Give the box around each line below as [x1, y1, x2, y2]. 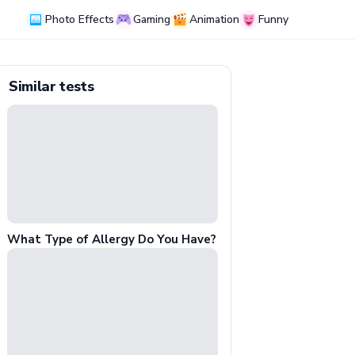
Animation [189, 11, 239, 27]
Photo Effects [45, 11, 114, 27]
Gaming [133, 11, 170, 27]
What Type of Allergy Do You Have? [7, 231, 216, 247]
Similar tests [9, 77, 94, 96]
